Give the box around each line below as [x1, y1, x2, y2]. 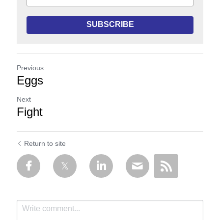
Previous [17, 62, 44, 74]
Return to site [24, 138, 66, 150]
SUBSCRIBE [86, 18, 134, 31]
